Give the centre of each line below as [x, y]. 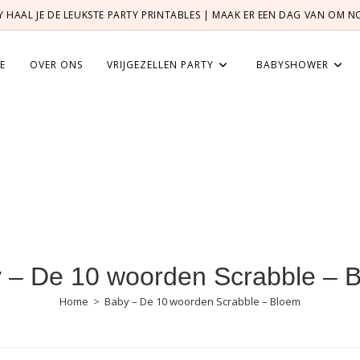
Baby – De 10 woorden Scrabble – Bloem [202, 301]
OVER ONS [56, 65]
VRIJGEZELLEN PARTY [160, 65]
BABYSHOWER [292, 65]
